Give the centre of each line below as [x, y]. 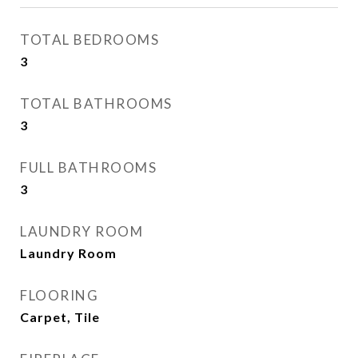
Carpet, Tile [60, 317]
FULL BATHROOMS [88, 167]
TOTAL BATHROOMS [96, 103]
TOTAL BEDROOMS [89, 40]
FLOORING [59, 295]
